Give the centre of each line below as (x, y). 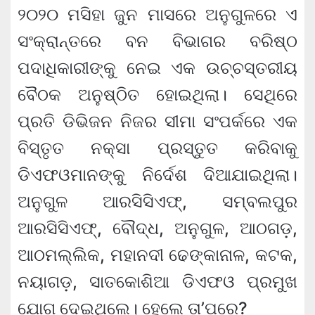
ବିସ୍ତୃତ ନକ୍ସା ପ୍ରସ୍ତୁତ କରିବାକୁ (157, 148)
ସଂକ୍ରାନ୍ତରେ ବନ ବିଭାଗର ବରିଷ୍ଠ (157, 41)
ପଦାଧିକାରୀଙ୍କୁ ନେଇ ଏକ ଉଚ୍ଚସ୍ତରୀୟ (157, 68)
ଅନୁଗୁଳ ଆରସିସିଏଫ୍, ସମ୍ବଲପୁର (157, 202)
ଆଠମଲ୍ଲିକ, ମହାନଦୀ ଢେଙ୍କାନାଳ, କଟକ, (157, 255)
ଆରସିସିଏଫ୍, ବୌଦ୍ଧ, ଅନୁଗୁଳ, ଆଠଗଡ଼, (157, 229)
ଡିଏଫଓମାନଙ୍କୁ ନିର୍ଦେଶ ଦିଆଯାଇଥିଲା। (157, 175)
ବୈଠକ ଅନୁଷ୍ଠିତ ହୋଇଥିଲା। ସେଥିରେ (157, 95)
